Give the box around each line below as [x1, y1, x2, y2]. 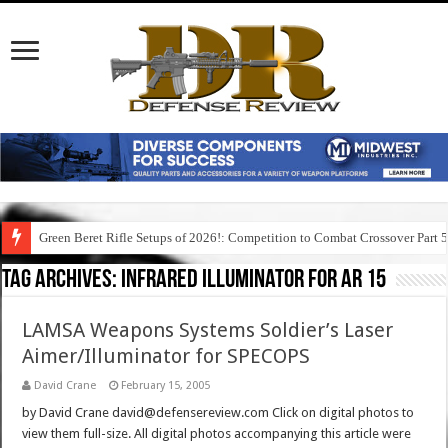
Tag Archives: [2, 267, 122, 295]
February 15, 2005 [121, 379, 211, 393]
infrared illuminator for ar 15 [121, 267, 387, 295]
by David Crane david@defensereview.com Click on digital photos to [22, 405, 415, 421]
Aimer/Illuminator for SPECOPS [22, 344, 311, 369]
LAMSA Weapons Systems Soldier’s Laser [22, 318, 394, 343]
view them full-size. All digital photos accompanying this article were [22, 426, 412, 442]
